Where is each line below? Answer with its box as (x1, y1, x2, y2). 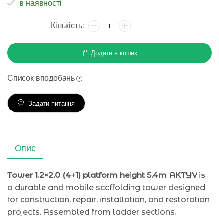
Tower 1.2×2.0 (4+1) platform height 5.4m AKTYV (7, 171, 197, 180)
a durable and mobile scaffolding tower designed (7, 183, 205, 192)
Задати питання (28, 99, 75, 107)
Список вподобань (7, 73, 75, 83)
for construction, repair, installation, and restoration (7, 195, 210, 204)
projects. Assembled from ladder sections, (7, 207, 176, 217)
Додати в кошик (90, 48, 137, 57)
